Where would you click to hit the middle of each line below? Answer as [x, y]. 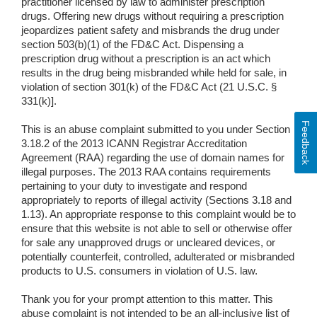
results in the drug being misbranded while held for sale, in [154, 73]
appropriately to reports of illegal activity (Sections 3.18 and [156, 201]
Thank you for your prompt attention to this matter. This [147, 300]
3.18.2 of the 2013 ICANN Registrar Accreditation [134, 144]
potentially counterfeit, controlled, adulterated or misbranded [158, 257]
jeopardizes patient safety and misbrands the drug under [150, 31]
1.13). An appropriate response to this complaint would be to [158, 215]
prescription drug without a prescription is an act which [146, 59]
